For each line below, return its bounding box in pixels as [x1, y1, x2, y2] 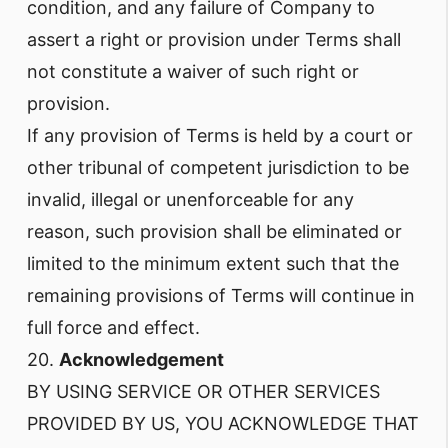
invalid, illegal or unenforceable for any [27, 189, 354, 210]
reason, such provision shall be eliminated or [27, 221, 402, 242]
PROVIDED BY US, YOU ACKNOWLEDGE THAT [27, 413, 419, 434]
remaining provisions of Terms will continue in [27, 285, 415, 306]
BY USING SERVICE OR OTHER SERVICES [27, 381, 380, 402]
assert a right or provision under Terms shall [27, 29, 401, 50]
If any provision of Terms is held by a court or [27, 125, 413, 146]
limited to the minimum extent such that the [27, 253, 399, 274]
